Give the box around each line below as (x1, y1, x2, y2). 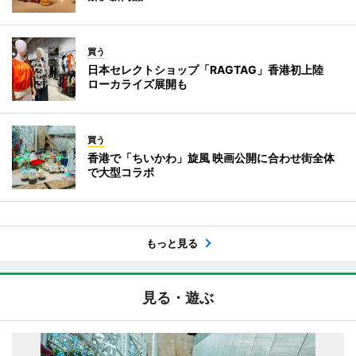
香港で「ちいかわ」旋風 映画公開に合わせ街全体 (87, 151, 335, 165)
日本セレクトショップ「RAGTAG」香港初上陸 (87, 63, 335, 77)
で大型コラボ (87, 165, 154, 180)
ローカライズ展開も (87, 77, 188, 91)
